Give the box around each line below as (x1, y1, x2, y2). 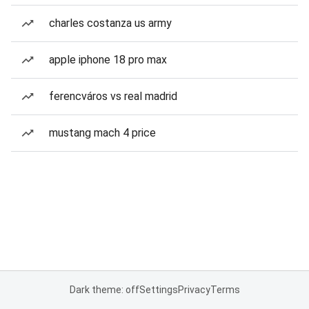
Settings (139, 284, 178, 295)
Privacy (177, 284, 210, 295)
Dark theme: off (69, 284, 139, 295)
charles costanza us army (49, 17, 172, 30)
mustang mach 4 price (49, 126, 156, 139)
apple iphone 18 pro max (49, 53, 167, 66)
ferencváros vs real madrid (49, 90, 177, 103)
